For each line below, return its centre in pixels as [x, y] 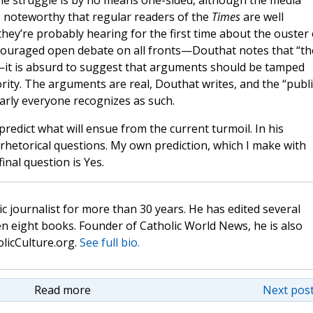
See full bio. [109, 243]
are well [262, 17]
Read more [62, 290]
